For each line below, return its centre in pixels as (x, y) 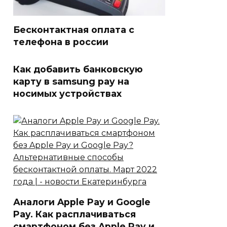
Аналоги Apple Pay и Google (82, 202)
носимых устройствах (67, 93)
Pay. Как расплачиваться (74, 214)
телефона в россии (61, 42)
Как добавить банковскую (78, 69)
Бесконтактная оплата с (74, 29)
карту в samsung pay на (71, 81)
